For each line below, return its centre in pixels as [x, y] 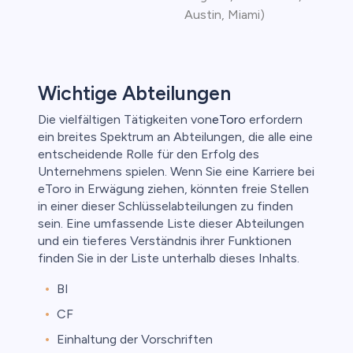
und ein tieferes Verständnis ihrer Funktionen [165, 241]
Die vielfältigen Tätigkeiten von [125, 120]
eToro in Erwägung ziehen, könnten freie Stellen [173, 189]
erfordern [274, 120]
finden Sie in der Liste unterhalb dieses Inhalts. [169, 258]
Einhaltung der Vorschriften [135, 340]
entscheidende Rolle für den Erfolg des [149, 154]
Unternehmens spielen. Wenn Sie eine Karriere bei [176, 172]
